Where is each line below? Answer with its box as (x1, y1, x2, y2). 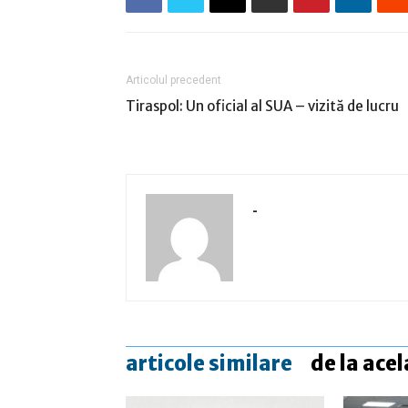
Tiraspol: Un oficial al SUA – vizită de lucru (126, 97, 399, 115)
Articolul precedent (126, 73, 221, 87)
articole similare (126, 350, 292, 376)
